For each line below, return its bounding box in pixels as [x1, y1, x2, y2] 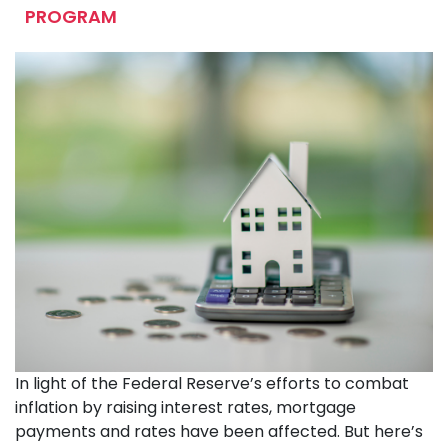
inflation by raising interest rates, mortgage [15, 396, 356, 420]
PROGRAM [25, 4, 117, 29]
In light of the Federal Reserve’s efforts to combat [15, 372, 409, 396]
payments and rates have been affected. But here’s [15, 420, 423, 444]
